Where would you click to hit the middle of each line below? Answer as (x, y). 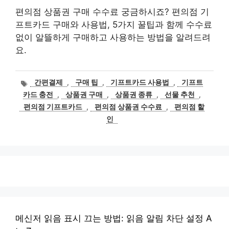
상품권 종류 (134, 95)
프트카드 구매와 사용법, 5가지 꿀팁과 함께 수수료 (114, 25)
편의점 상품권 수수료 (128, 107)
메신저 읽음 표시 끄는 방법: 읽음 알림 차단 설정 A (114, 219)
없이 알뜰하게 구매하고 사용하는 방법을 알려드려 (113, 37)
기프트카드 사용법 (140, 83)
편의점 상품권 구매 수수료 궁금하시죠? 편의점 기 (112, 12)
